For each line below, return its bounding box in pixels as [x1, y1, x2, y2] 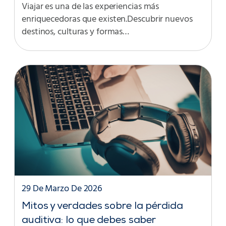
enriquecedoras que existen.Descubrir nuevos [22, 12, 193, 27]
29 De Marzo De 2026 [22, 182, 102, 197]
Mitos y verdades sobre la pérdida [22, 202, 183, 212]
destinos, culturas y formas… [22, 24, 130, 39]
